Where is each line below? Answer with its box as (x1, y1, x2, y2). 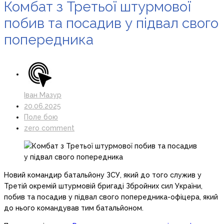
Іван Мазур (24, 91, 61, 99)
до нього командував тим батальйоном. (4, 204, 143, 212)
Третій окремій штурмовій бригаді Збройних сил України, (4, 182, 202, 190)
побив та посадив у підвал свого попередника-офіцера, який (4, 193, 218, 201)
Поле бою (24, 113, 58, 121)
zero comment (24, 124, 74, 132)
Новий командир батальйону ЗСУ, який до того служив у (4, 171, 201, 179)
